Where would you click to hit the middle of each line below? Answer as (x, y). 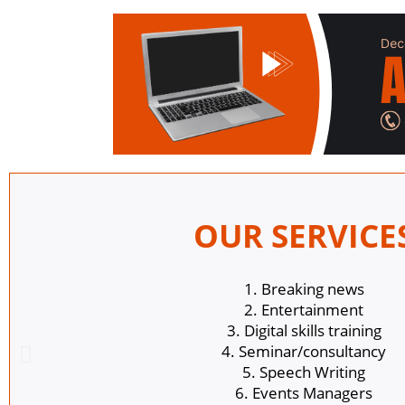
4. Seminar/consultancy (304, 351)
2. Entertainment (304, 309)
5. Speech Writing (304, 372)
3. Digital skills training (304, 330)
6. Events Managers (304, 392)
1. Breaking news (304, 288)
